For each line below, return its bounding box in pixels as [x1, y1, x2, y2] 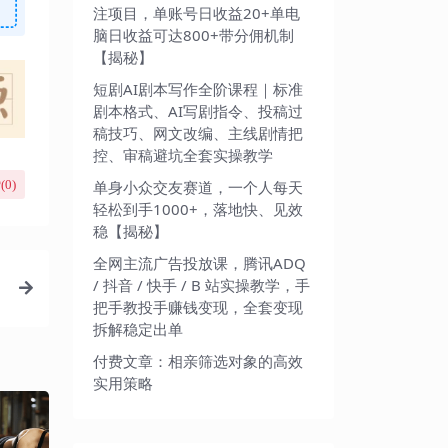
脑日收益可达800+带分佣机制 [93, 24, 294, 45]
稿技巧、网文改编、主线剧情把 [93, 122, 303, 143]
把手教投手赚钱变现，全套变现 [93, 296, 303, 317]
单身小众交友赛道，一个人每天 [93, 176, 303, 197]
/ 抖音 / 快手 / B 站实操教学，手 [93, 274, 310, 295]
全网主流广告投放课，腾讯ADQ [93, 252, 306, 273]
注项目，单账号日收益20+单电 [93, 2, 300, 23]
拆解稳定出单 [93, 318, 183, 339]
